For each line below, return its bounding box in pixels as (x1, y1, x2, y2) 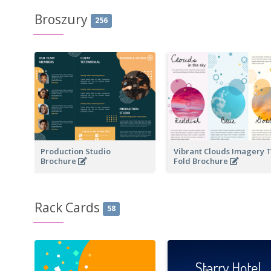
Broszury (34, 11, 88, 28)
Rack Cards (34, 198, 100, 216)
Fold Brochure (174, 155, 230, 166)
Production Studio (41, 145, 111, 157)
